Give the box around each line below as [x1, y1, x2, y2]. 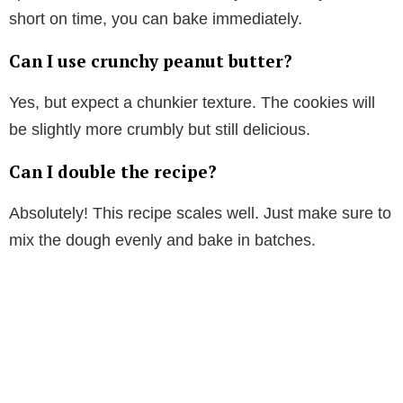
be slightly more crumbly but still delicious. [9, 120, 310, 139]
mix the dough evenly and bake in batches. [9, 230, 316, 249]
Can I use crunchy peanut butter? [9, 49, 292, 72]
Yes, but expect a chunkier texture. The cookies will [9, 93, 375, 112]
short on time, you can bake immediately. [9, 9, 302, 28]
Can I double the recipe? [9, 159, 217, 183]
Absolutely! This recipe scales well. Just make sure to [9, 203, 391, 222]
